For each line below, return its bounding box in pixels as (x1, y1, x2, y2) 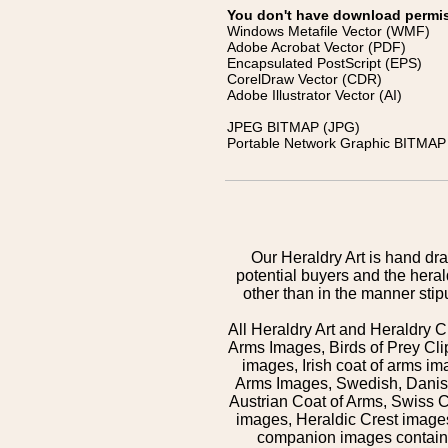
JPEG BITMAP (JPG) (227, 119, 360, 135)
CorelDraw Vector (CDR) (227, 71, 382, 87)
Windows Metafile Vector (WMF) (227, 23, 430, 39)
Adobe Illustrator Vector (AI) (227, 87, 402, 103)
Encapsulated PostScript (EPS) (227, 55, 422, 71)
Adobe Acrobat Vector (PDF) (227, 39, 406, 55)
